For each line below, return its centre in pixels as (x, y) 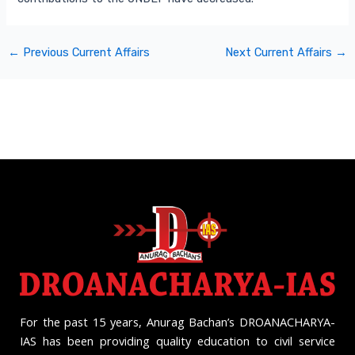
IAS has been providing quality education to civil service (177, 341)
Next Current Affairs (281, 53)
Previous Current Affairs (84, 53)
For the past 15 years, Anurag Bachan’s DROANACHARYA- (177, 322)
